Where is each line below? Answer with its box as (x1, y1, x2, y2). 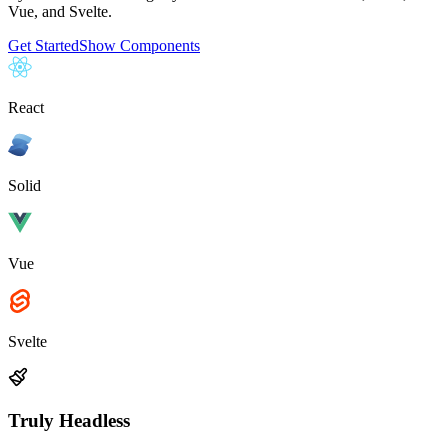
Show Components (79, 37, 200, 55)
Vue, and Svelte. (8, 3, 112, 21)
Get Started (8, 37, 79, 55)
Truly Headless (8, 410, 130, 432)
